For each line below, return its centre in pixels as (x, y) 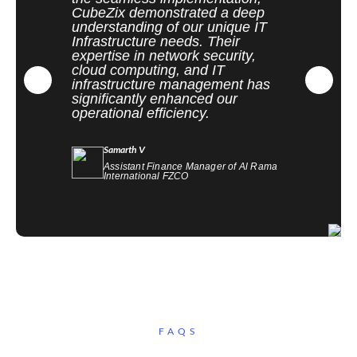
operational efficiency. (141, 113)
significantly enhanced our (155, 99)
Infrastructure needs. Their (156, 41)
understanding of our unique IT (169, 27)
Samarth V (124, 149)
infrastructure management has (171, 84)
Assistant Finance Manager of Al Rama (191, 167)
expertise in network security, (164, 56)
